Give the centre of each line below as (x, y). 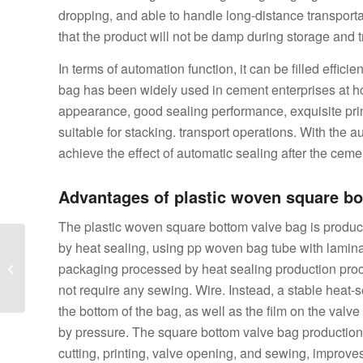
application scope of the (84, 278)
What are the (58, 244)
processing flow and (75, 261)
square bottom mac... (79, 295)
